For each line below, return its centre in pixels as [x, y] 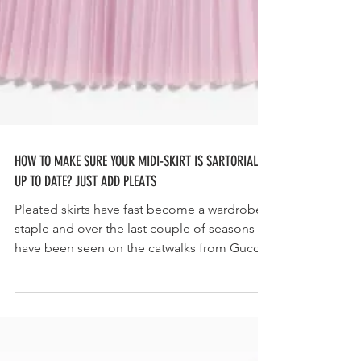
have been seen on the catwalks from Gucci [139, 325]
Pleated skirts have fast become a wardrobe [139, 286]
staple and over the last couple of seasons [135, 306]
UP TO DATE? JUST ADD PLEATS [85, 259]
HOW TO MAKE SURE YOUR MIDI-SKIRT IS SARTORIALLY [141, 239]
